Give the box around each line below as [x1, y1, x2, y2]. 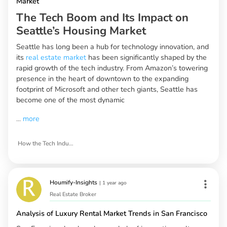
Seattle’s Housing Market [16, 23, 146, 39]
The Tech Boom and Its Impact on [16, 10, 188, 26]
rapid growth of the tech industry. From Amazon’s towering [16, 63, 208, 73]
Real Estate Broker [50, 191, 96, 199]
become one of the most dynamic [16, 95, 125, 105]
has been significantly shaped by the [86, 52, 207, 63]
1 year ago [102, 179, 127, 187]
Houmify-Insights [50, 178, 97, 187]
